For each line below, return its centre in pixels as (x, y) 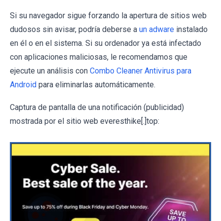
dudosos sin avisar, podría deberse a (74, 30)
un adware (157, 30)
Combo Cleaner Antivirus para (141, 71)
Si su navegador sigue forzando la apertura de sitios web (108, 16)
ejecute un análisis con (50, 71)
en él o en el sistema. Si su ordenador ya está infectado (106, 43)
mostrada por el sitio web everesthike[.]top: (85, 121)
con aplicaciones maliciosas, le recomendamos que (99, 57)
